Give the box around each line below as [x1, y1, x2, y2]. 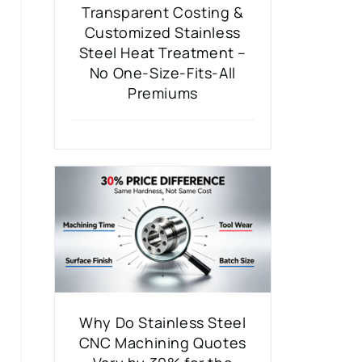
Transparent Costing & [82, 2, 244, 22]
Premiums [128, 82, 198, 103]
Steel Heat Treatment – [78, 42, 246, 62]
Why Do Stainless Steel [79, 312, 246, 332]
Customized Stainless [84, 22, 241, 42]
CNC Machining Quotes [78, 332, 246, 352]
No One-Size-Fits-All [89, 62, 236, 82]
